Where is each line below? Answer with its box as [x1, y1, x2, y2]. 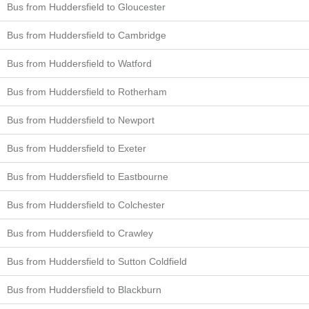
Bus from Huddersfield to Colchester [7, 199, 165, 211]
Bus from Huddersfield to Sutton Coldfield [7, 256, 187, 268]
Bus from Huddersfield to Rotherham [7, 86, 167, 98]
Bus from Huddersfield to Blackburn [7, 284, 161, 296]
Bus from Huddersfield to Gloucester [7, 1, 166, 13]
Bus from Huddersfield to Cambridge [7, 30, 166, 41]
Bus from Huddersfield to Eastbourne [7, 171, 168, 183]
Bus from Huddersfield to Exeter [7, 143, 146, 154]
